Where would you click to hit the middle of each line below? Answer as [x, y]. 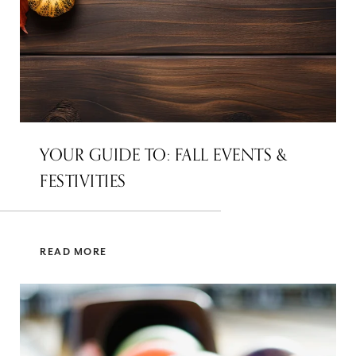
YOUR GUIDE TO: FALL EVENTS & [163, 155]
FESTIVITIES [83, 181]
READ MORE [74, 252]
